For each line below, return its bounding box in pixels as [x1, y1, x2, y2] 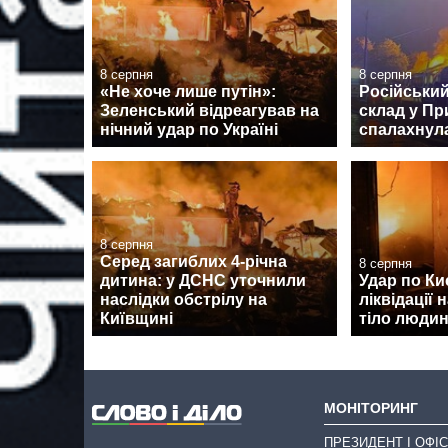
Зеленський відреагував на [100, 101, 319, 119]
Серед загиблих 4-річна [100, 253, 287, 271]
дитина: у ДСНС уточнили [100, 272, 306, 290]
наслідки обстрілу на [100, 291, 267, 309]
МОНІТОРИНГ [324, 399, 418, 416]
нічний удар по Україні [100, 120, 278, 138]
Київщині [100, 310, 173, 328]
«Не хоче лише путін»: [100, 82, 276, 100]
